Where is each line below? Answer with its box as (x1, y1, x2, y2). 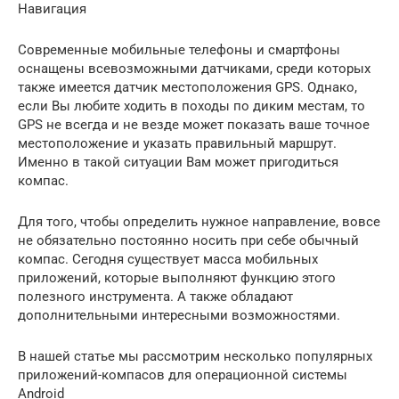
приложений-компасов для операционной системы (18, 367, 347, 384)
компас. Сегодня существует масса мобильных (18, 251, 318, 268)
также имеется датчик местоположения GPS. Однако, (18, 79, 357, 96)
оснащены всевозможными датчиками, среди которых (18, 61, 370, 77)
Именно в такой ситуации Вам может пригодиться (18, 154, 338, 171)
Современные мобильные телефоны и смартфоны (18, 42, 340, 59)
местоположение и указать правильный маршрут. (18, 135, 337, 152)
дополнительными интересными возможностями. (18, 307, 340, 324)
